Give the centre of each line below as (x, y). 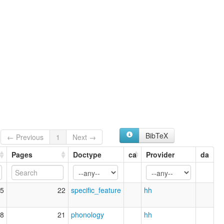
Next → (84, 137)
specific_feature (96, 190)
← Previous (25, 137)
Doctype (87, 155)
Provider (160, 155)
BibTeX (156, 135)
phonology (87, 215)
